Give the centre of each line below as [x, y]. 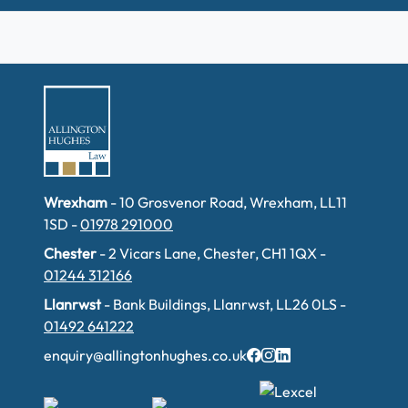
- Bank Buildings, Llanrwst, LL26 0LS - [224, 304]
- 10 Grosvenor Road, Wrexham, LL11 [227, 202]
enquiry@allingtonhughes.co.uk [145, 355]
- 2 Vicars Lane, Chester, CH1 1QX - [211, 253]
